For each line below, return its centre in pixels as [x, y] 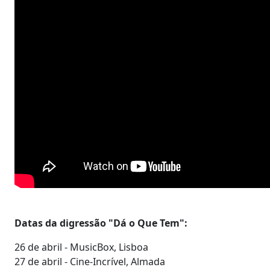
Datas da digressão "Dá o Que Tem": [101, 223]
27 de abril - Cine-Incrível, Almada [90, 261]
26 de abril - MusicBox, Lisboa [81, 247]
